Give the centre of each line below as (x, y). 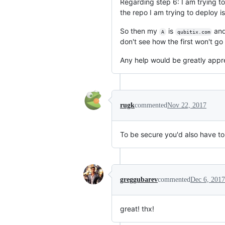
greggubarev (139, 180)
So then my (140, 31)
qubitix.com (194, 32)
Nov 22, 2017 (187, 105)
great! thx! (137, 209)
